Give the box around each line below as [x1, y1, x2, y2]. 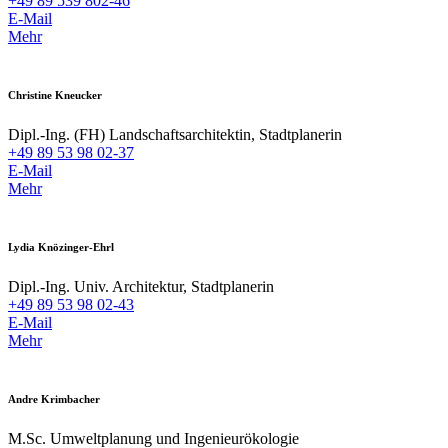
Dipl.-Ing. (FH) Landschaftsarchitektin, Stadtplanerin [8, 126, 342, 144]
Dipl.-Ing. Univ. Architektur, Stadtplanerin [8, 278, 274, 296]
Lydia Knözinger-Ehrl [8, 241, 114, 254]
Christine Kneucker [8, 89, 102, 102]
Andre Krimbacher [8, 393, 100, 406]
